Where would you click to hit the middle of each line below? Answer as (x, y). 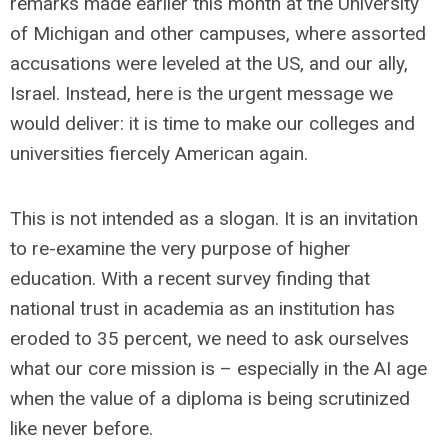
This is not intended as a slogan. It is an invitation (214, 218)
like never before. (81, 428)
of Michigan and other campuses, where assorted (218, 33)
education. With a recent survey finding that (190, 278)
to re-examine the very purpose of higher (180, 248)
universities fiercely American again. (159, 153)
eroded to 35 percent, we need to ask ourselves (209, 338)
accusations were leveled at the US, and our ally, (209, 63)
